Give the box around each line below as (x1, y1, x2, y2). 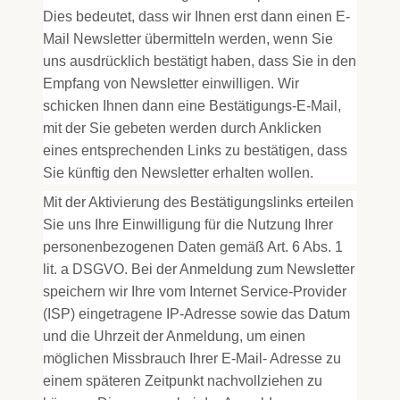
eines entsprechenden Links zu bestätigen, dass (43, 143, 347, 158)
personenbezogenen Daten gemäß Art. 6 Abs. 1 (43, 239, 343, 254)
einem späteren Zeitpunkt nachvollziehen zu (43, 373, 322, 388)
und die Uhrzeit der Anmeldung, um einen (43, 329, 305, 344)
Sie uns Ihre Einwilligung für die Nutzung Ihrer (43, 217, 333, 232)
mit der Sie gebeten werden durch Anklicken (43, 121, 321, 136)
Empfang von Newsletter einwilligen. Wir (43, 76, 299, 91)
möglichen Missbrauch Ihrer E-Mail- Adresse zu (43, 351, 341, 366)
